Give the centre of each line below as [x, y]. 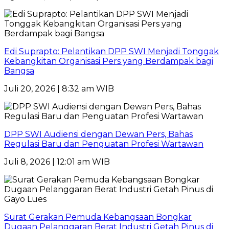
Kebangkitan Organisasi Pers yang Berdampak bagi [109, 61]
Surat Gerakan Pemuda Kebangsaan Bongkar [98, 217]
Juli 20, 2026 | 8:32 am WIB [59, 89]
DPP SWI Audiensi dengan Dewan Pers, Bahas [98, 134]
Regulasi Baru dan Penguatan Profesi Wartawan [104, 144]
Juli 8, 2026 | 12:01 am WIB [57, 162]
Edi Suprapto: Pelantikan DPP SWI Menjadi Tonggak [111, 52]
